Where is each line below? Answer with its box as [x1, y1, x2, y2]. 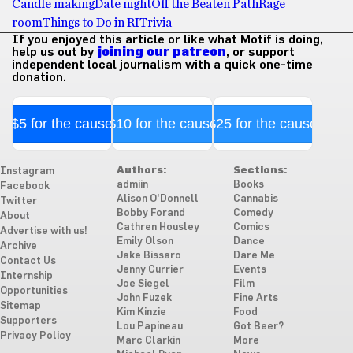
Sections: [232, 165, 287, 176]
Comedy [232, 208, 273, 218]
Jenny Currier [116, 265, 184, 275]
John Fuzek [116, 293, 172, 303]
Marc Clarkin [116, 336, 180, 346]
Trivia [139, 17, 172, 29]
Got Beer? [232, 321, 284, 332]
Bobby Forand [116, 208, 185, 218]
